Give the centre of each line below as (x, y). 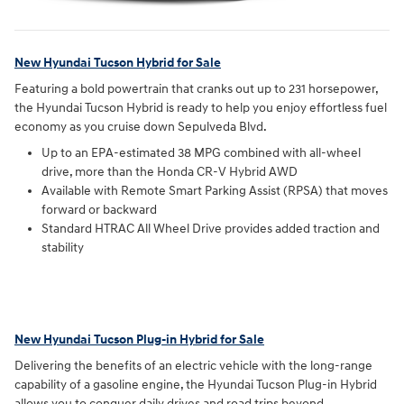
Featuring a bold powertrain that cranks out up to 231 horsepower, (196, 89)
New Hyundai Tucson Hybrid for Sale (118, 62)
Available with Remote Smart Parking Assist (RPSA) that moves (215, 191)
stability (63, 248)
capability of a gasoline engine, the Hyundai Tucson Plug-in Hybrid (196, 385)
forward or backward (99, 210)
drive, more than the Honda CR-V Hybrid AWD (170, 172)
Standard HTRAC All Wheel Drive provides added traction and (211, 229)
